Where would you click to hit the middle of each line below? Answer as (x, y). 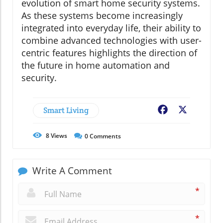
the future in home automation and (96, 65)
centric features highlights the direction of (109, 53)
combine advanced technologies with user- (111, 41)
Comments (105, 136)
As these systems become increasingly (102, 16)
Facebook (187, 111)
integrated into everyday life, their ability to (111, 28)
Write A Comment (71, 171)
